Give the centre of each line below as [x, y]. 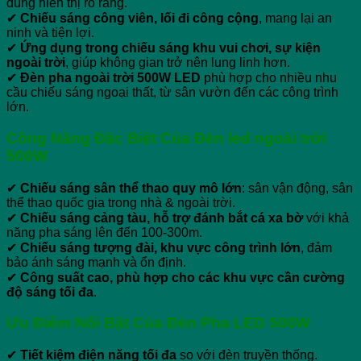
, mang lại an [295, 19]
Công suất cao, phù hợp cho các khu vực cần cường [183, 277]
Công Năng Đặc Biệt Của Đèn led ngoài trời [166, 138]
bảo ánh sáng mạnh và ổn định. [96, 262]
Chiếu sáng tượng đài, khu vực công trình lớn [160, 247]
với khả [326, 218]
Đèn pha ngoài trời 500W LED [110, 78]
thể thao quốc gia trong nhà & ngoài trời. [121, 202]
